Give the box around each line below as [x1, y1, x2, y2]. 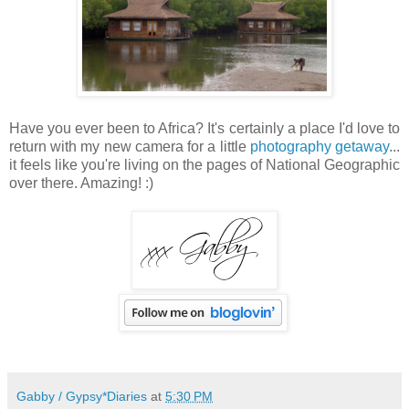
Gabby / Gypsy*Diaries [16, 388, 147, 404]
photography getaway [249, 138, 390, 154]
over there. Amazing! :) [9, 174, 153, 191]
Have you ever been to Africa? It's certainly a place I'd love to [9, 120, 400, 136]
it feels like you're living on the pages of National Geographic [9, 156, 400, 173]
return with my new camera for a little [9, 138, 250, 154]
